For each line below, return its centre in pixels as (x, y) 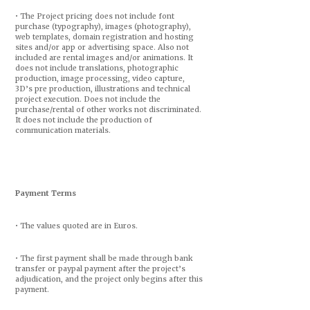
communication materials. (63, 130)
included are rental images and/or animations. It (104, 58)
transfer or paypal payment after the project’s (100, 269)
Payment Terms (45, 193)
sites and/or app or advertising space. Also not (102, 47)
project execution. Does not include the (88, 99)
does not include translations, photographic (97, 68)
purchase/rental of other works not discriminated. (108, 110)
